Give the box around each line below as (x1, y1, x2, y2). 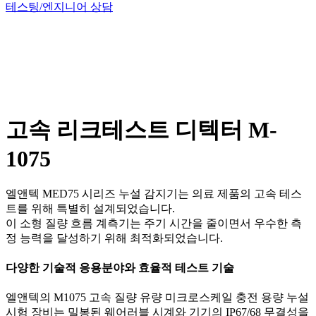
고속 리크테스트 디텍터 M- (6, 116, 277, 142)
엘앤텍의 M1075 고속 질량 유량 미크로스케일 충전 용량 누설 (6, 291, 309, 304)
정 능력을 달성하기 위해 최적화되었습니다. (6, 231, 223, 244)
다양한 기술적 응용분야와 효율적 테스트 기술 (6, 262, 234, 274)
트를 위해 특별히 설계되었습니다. (6, 202, 175, 214)
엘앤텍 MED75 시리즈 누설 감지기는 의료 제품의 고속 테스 (6, 187, 302, 200)
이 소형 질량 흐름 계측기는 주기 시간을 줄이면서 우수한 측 (6, 217, 302, 229)
